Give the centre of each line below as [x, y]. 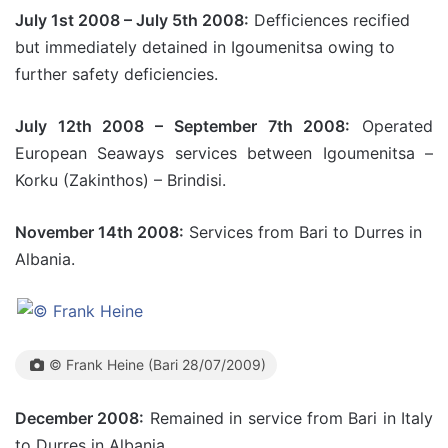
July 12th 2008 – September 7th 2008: [183, 125]
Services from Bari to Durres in [303, 231]
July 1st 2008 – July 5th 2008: [132, 19]
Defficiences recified [329, 19]
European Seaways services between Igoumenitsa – [224, 152]
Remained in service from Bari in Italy [288, 417]
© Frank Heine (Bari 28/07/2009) [157, 364]
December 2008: [80, 417]
